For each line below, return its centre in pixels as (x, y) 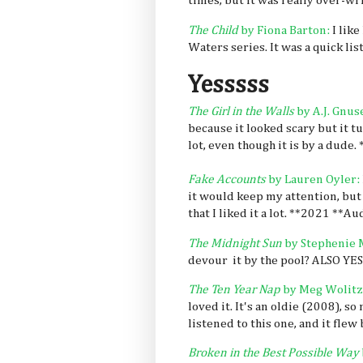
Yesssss (228, 86)
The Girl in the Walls (241, 112)
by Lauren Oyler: (313, 180)
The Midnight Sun (235, 243)
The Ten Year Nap (234, 289)
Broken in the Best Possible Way (273, 353)
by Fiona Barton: (284, 30)
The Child (213, 30)
